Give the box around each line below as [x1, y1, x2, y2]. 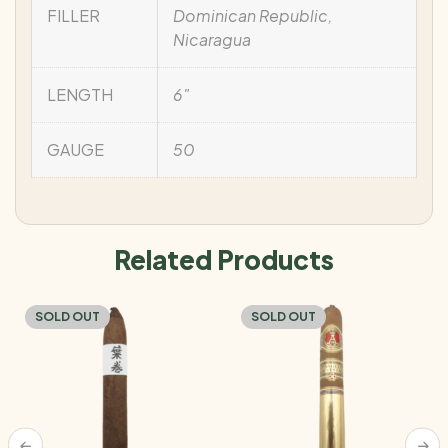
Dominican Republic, [173, 4, 332, 26]
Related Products [114, 242, 334, 276]
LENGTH [47, 83, 113, 105]
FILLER [47, 4, 100, 26]
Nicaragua [173, 28, 251, 50]
